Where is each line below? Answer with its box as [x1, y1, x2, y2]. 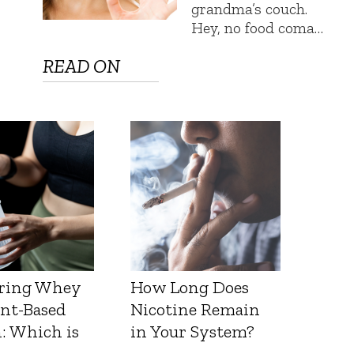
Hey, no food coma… [191, 18, 324, 38]
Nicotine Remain [130, 299, 261, 321]
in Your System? [130, 321, 255, 343]
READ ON [43, 55, 121, 78]
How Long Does [130, 277, 250, 299]
